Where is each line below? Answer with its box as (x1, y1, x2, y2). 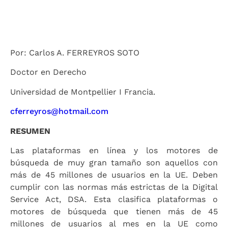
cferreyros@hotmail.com (10, 106, 108, 117)
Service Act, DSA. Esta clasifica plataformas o (10, 194, 218, 204)
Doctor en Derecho (10, 67, 87, 77)
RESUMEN (10, 126, 50, 136)
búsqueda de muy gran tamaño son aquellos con (10, 157, 218, 167)
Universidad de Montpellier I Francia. (10, 87, 155, 97)
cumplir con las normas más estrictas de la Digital (10, 182, 218, 192)
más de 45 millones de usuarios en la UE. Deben (10, 169, 218, 180)
